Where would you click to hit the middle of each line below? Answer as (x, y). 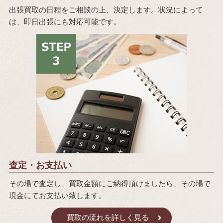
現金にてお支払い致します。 (57, 195)
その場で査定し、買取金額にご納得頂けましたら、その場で (110, 183)
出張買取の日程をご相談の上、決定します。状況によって (106, 9)
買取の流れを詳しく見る (108, 218)
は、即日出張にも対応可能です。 (65, 21)
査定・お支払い (40, 165)
